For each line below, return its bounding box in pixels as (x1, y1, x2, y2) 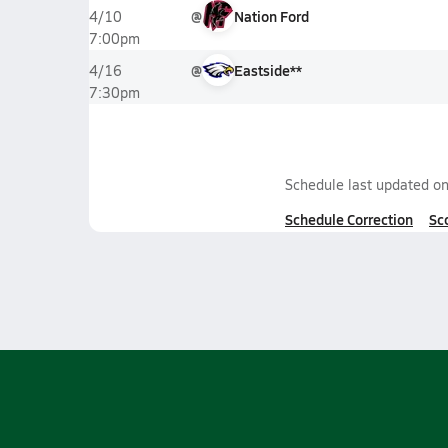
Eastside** (233, 60, 302, 80)
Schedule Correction (285, 209, 413, 229)
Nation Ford (233, 6, 309, 26)
